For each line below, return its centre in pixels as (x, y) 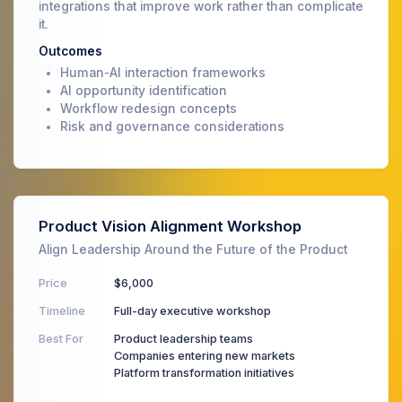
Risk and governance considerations (172, 126)
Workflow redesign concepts (149, 108)
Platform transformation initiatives (204, 372)
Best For (61, 338)
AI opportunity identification (144, 90)
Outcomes (70, 51)
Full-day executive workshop (192, 310)
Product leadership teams (184, 338)
